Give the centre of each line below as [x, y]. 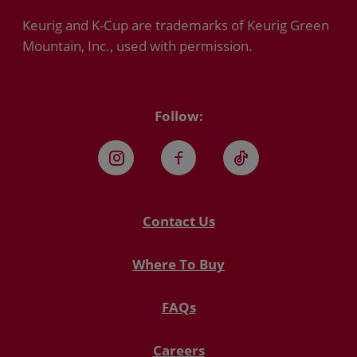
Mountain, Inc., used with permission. [137, 46]
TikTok [267, 172]
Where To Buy [178, 265]
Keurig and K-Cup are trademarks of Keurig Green [176, 25]
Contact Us [178, 222]
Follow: [178, 116]
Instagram [157, 172]
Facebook [216, 172]
